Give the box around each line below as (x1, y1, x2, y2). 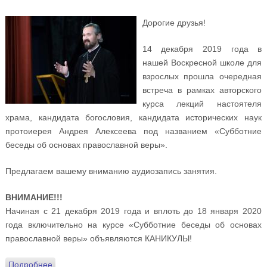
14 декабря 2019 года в (142, 44, 262, 54)
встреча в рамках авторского (142, 85, 262, 95)
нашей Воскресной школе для (142, 58, 262, 68)
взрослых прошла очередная (142, 72, 262, 82)
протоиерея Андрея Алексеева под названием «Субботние (5, 126, 262, 136)
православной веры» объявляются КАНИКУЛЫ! (5, 234, 192, 244)
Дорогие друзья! (142, 18, 206, 28)
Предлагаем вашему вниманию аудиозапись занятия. (5, 166, 217, 176)
